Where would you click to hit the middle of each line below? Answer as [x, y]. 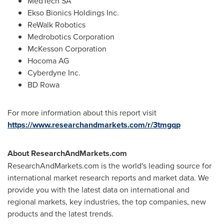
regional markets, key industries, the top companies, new [107, 201]
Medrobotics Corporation [71, 36]
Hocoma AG [48, 60]
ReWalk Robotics [56, 24]
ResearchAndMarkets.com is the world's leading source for [109, 165]
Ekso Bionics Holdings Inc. [73, 12]
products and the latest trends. [60, 213]
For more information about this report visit [82, 112]
